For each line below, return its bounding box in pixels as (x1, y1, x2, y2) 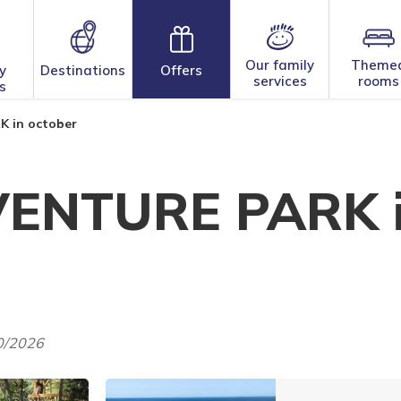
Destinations (40, 62, 125, 79)
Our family (245, 56, 314, 73)
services (252, 73, 307, 90)
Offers (160, 62, 202, 79)
